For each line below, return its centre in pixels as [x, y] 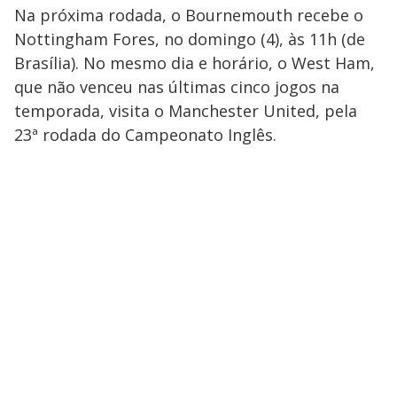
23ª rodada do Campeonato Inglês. [145, 135]
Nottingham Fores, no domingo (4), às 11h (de [190, 39]
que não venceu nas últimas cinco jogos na [177, 87]
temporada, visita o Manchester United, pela [186, 111]
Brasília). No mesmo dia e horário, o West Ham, [195, 63]
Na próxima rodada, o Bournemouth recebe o [189, 16]
